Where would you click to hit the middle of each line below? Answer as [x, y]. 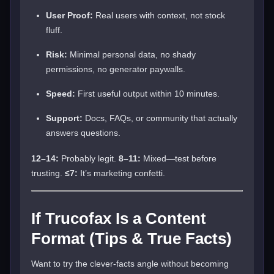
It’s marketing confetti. [121, 173]
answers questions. [83, 132]
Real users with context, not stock [159, 15]
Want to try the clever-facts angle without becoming [130, 263]
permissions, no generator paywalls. [116, 69]
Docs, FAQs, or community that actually [160, 118]
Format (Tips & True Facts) [131, 238]
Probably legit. [89, 158]
